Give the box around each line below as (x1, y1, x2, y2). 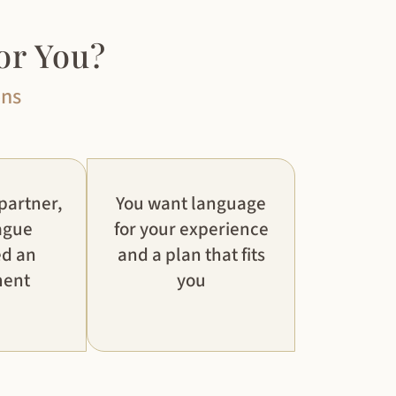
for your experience (113, 216, 269, 243)
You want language (116, 190, 267, 217)
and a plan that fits (117, 241, 265, 269)
